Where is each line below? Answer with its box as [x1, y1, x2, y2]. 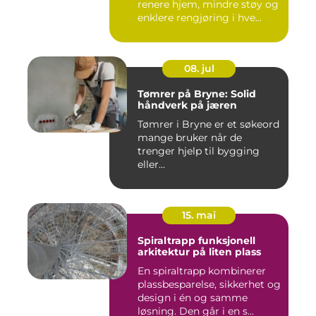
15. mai [182, 209, 216, 222]
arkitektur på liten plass [138, 245, 261, 259]
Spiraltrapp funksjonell [138, 234, 198, 248]
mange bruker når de [138, 131, 242, 145]
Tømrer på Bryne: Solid [138, 87, 256, 101]
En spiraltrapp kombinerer [138, 265, 266, 278]
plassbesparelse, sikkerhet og [138, 278, 281, 291]
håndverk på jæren [138, 99, 237, 112]
